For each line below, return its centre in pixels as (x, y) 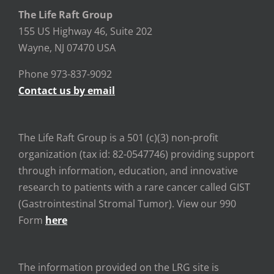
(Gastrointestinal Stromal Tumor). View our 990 (127, 204)
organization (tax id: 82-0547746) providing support (136, 154)
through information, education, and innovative (128, 171)
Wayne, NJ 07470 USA (67, 48)
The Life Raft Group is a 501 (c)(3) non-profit (118, 138)
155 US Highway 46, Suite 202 (85, 31)
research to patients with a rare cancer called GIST (134, 187)
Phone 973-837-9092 (65, 74)
